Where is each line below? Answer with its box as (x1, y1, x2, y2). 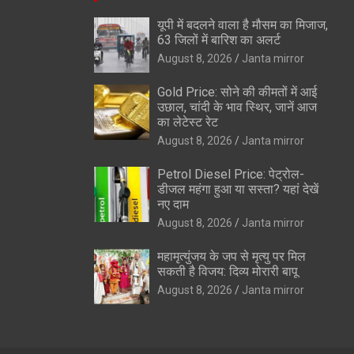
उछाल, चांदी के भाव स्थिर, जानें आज (156, 99, 317, 115)
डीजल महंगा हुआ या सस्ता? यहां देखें (156, 181, 318, 197)
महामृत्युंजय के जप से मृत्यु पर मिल (156, 248, 306, 264)
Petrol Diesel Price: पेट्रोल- (156, 166, 304, 182)
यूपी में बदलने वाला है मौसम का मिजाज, (156, 17, 328, 32)
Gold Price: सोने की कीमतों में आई (156, 84, 317, 100)
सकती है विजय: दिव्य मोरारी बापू (156, 263, 298, 279)
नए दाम (156, 196, 189, 212)
